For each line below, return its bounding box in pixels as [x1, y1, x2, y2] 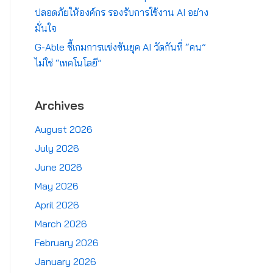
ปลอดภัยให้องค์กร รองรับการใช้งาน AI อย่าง [35, 6, 208, 18]
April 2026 [35, 199, 79, 211]
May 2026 [35, 180, 79, 192]
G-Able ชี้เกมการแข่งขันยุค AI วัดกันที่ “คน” [35, 41, 206, 53]
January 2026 [35, 255, 96, 268]
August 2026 [35, 123, 93, 135]
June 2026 [35, 161, 82, 173]
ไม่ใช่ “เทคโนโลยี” [35, 57, 102, 69]
